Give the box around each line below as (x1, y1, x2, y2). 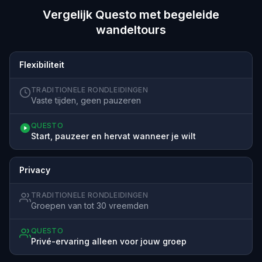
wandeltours (96, 22, 166, 37)
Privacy (19, 164, 50, 175)
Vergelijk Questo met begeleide (43, 7, 219, 22)
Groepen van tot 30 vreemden (31, 200, 149, 211)
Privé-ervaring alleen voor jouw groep (31, 236, 187, 246)
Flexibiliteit (19, 59, 64, 70)
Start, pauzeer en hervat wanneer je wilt (31, 130, 196, 141)
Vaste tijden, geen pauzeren (31, 95, 141, 105)
